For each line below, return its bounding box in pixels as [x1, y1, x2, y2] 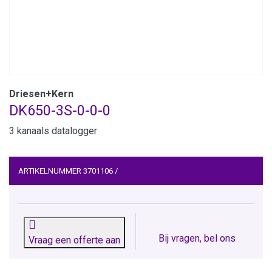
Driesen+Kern [9, 88, 73, 100]
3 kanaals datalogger [9, 125, 97, 137]
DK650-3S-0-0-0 [9, 102, 110, 120]
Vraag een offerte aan [29, 234, 120, 246]
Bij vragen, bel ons [158, 233, 236, 245]
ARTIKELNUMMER [18, 166, 81, 176]
